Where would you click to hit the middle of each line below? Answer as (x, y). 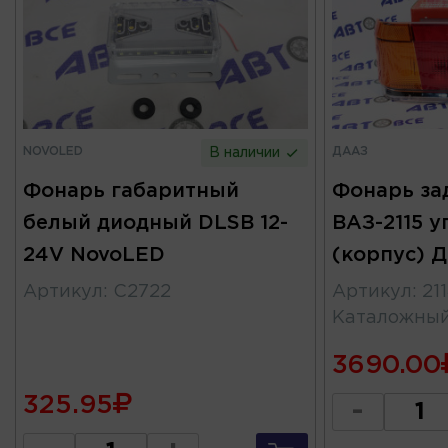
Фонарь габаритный (131, 191)
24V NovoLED (94, 255)
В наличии (247, 153)
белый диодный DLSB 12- (155, 223)
